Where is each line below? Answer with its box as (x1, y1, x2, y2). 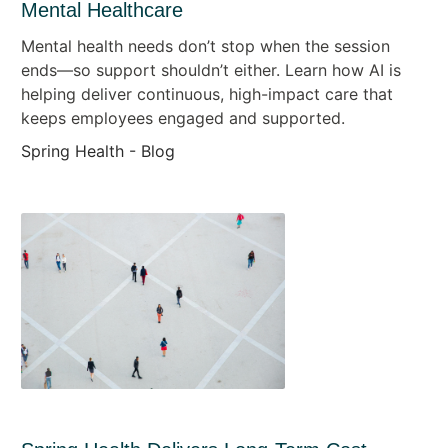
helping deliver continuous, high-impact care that (20, 83, 393, 104)
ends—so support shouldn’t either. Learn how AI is (20, 59, 401, 80)
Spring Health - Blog (20, 140, 175, 161)
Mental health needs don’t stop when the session (20, 35, 390, 56)
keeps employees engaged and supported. (20, 107, 345, 128)
